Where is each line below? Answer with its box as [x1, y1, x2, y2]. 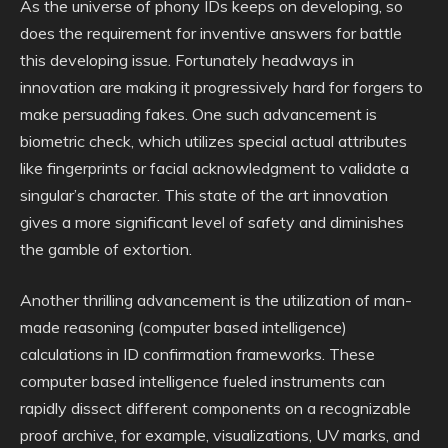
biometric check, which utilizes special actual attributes [20, 131, 407, 151]
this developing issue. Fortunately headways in [20, 50, 354, 70]
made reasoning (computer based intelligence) [20, 317, 347, 337]
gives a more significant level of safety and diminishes [20, 212, 404, 232]
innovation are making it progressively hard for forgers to [20, 77, 423, 97]
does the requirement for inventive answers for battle [20, 23, 402, 43]
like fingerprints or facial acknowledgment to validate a [20, 158, 409, 178]
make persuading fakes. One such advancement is [20, 104, 377, 124]
